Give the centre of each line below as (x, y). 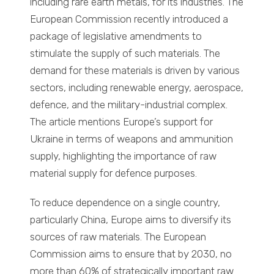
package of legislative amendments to (116, 36)
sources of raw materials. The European (118, 237)
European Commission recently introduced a (129, 19)
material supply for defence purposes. (114, 173)
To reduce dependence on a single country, (125, 203)
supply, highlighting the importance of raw (124, 156)
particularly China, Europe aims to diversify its (131, 220)
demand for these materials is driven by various (135, 71)
